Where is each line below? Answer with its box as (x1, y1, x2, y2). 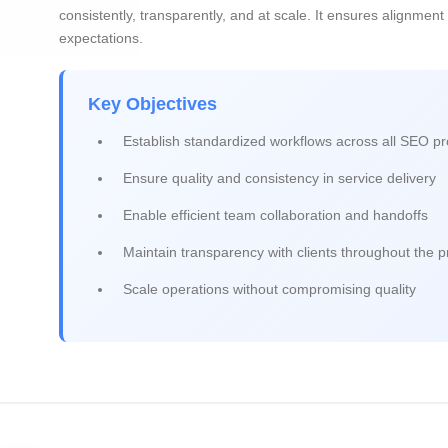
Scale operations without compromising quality (123, 281, 416, 297)
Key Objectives (88, 94, 217, 114)
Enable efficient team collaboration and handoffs (123, 207, 428, 223)
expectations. (59, 30, 143, 46)
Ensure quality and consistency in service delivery (123, 170, 436, 186)
